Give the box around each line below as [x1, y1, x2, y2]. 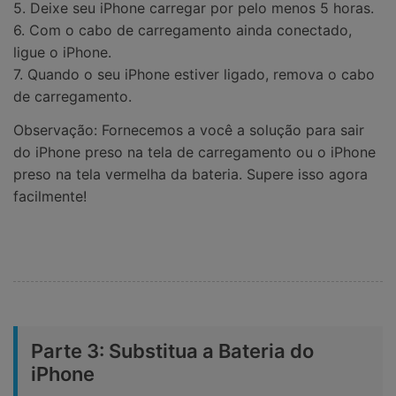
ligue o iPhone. [13, 43, 111, 62]
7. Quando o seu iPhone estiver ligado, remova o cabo [13, 65, 375, 84]
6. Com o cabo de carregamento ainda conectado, [13, 21, 352, 40]
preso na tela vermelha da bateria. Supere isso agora [13, 164, 368, 183]
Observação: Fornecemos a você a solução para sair [13, 120, 364, 139]
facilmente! [13, 187, 87, 205]
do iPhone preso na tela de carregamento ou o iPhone [13, 142, 376, 161]
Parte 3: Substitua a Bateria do [31, 339, 314, 362]
